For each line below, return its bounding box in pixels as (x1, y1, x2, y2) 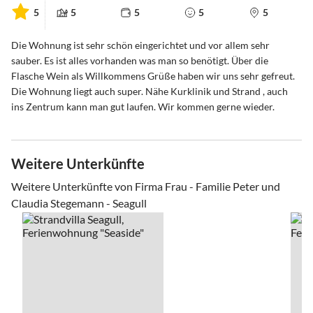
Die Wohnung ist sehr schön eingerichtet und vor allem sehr (11, 38, 270, 51)
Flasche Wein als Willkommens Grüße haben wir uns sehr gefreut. (11, 69, 295, 82)
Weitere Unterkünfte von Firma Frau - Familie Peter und (11, 179, 280, 193)
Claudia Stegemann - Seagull (11, 196, 147, 210)
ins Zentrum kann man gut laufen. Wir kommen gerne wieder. (11, 100, 275, 112)
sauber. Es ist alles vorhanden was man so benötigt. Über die (11, 54, 268, 66)
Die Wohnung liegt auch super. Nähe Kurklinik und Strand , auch (11, 85, 288, 97)
